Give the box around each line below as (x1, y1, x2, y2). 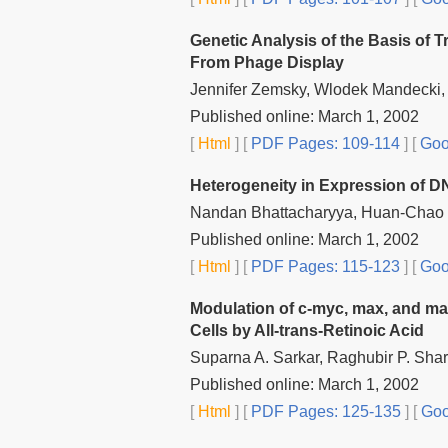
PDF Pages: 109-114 (247, 134, 400, 152)
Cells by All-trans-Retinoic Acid (190, 321, 424, 339)
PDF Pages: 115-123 (247, 257, 400, 275)
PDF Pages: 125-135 (247, 402, 401, 420)
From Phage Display (190, 53, 344, 71)
